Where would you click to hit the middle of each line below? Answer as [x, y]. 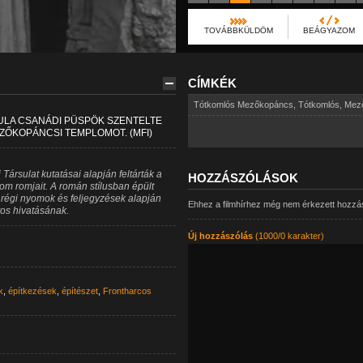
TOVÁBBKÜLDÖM [238, 30]
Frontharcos [127, 291]
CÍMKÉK [212, 83]
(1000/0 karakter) [288, 236]
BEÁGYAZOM [329, 30]
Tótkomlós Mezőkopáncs [243, 105]
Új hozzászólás [220, 236]
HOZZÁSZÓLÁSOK [243, 178]
